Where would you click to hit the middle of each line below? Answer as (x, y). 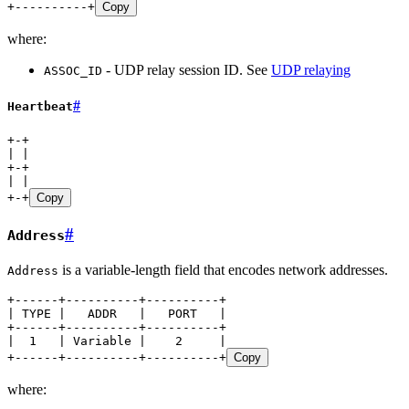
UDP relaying (311, 69)
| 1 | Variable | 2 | (117, 341)
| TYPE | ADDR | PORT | (117, 313)
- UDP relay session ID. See (187, 69)
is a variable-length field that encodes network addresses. (223, 269)
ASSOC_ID (73, 70)
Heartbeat (40, 106)
